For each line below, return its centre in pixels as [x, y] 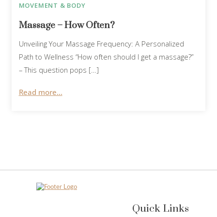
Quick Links [160, 209]
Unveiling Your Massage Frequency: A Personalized [101, 44]
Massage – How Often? [67, 26]
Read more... [40, 92]
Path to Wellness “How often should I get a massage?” [106, 57]
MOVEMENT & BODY [52, 6]
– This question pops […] [59, 70]
